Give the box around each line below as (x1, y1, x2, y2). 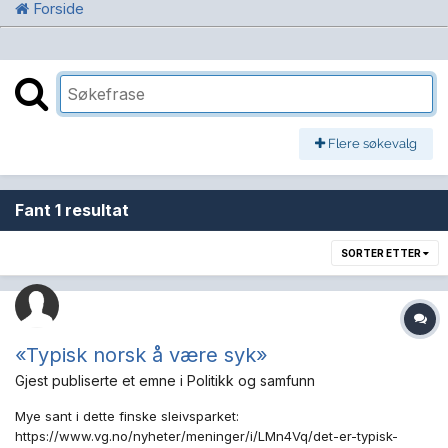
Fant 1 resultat (15, 200, 129, 221)
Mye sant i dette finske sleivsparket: (15, 408, 239, 425)
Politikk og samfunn (187, 372, 315, 390)
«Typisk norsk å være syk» (15, 343, 268, 368)
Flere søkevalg (325, 136, 417, 151)
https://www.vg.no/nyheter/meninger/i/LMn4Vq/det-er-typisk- (15, 428, 398, 445)
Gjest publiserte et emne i (15, 372, 187, 390)
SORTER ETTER (341, 247, 423, 260)
